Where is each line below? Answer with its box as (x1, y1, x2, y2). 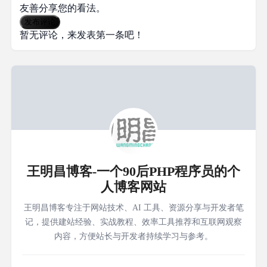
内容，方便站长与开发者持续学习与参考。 (54, 231, 213, 241)
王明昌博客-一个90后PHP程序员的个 (27, 163, 240, 179)
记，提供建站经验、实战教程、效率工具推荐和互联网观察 (25, 217, 242, 226)
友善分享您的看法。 (20, 2, 105, 13)
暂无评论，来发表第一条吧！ (20, 29, 144, 40)
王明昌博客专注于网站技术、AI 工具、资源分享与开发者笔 (23, 203, 244, 212)
